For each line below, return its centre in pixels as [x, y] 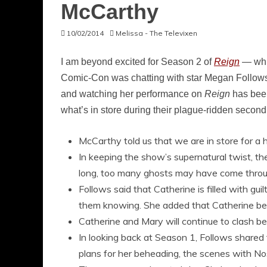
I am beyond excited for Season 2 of [137, 62]
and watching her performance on [133, 94]
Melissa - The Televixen [156, 33]
